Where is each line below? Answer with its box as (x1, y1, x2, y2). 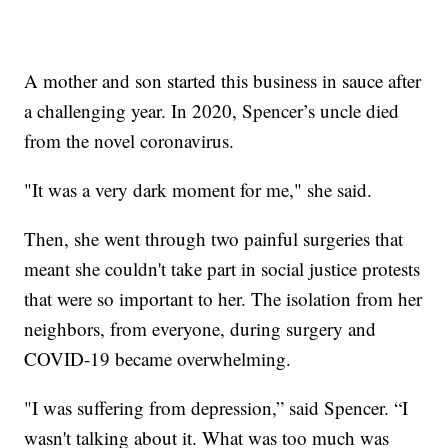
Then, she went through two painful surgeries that (24, 225, 404, 251)
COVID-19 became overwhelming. (24, 345, 292, 371)
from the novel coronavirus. (24, 127, 235, 153)
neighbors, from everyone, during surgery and (24, 315, 377, 341)
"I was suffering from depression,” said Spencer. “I (24, 394, 409, 420)
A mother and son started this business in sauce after (24, 67, 422, 93)
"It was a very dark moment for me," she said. (24, 176, 373, 202)
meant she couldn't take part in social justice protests (24, 255, 421, 281)
